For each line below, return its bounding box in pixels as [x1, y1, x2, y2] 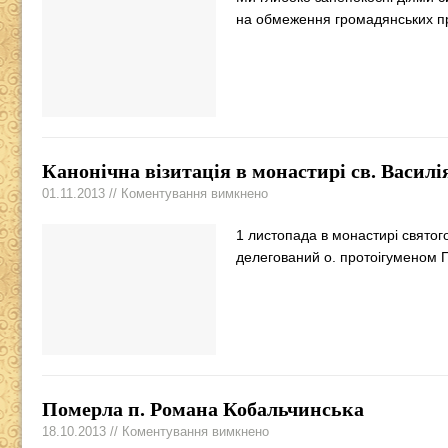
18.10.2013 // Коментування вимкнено [42, 424, 269, 440]
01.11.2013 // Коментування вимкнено [42, 186, 268, 202]
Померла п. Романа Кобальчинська [42, 398, 364, 421]
